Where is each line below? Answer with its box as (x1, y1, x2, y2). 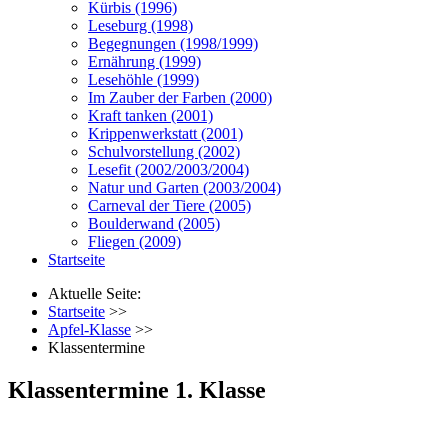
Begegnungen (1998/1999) (88, 35, 258, 53)
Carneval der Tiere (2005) (88, 197, 251, 215)
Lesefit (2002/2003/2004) (88, 161, 249, 179)
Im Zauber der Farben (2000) (88, 89, 272, 107)
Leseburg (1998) (88, 17, 193, 35)
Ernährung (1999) (88, 53, 201, 71)
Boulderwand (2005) (88, 215, 220, 233)
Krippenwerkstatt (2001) (88, 125, 243, 143)
